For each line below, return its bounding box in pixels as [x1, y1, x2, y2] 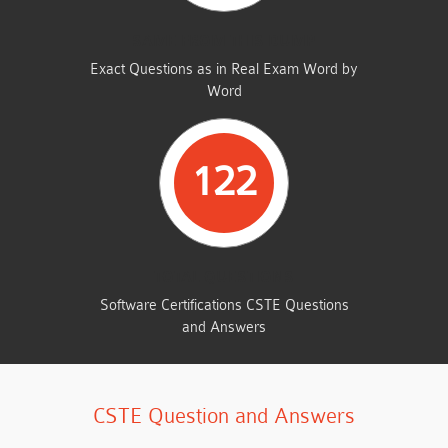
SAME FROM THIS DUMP [132, 33, 316, 50]
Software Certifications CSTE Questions [99, 297, 349, 314]
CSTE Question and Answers [93, 404, 355, 428]
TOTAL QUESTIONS [154, 269, 294, 286]
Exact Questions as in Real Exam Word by [90, 61, 358, 78]
